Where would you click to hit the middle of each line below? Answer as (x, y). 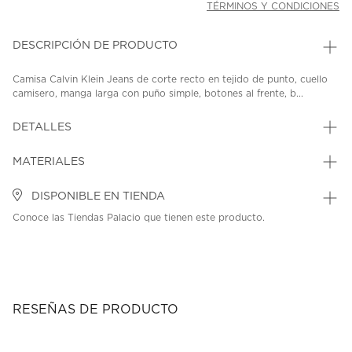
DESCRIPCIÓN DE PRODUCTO (95, 46)
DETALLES (42, 128)
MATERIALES (49, 162)
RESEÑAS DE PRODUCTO (95, 310)
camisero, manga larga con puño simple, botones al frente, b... (158, 94)
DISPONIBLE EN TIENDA (97, 197)
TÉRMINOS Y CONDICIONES (273, 7)
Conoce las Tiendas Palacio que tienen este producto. (139, 218)
